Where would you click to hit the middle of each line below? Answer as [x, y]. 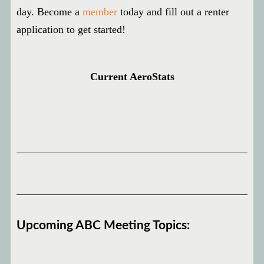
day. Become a [49, 12]
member [100, 12]
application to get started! [71, 29]
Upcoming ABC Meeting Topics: [103, 225]
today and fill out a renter [173, 12]
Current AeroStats [132, 77]
